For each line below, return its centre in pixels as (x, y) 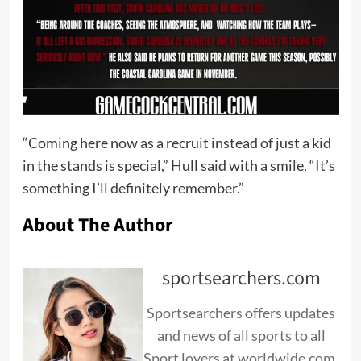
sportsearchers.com (241, 279)
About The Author (98, 226)
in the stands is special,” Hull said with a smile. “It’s (178, 166)
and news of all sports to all (241, 336)
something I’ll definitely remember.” (133, 188)
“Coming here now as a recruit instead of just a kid (176, 143)
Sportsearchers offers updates (241, 313)
